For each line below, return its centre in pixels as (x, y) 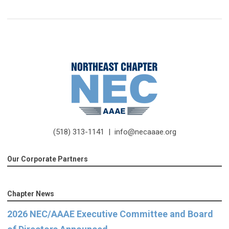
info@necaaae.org (145, 132)
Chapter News (31, 194)
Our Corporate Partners (48, 159)
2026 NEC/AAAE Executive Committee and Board (110, 214)
